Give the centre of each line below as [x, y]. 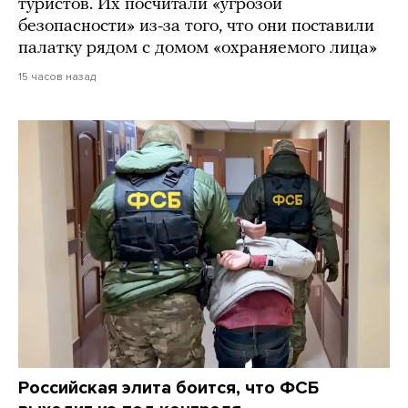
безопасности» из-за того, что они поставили [196, 27]
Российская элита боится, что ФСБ [168, 388]
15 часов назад [57, 77]
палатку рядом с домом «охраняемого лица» [198, 49]
